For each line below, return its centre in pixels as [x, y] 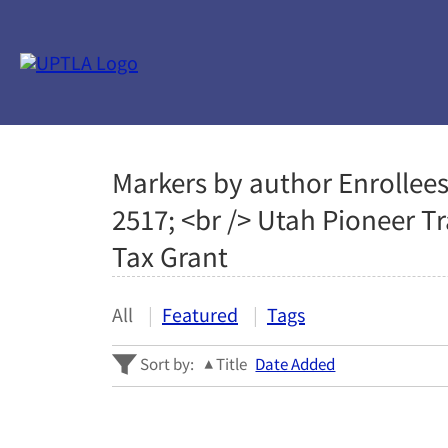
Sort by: [165, 364]
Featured [200, 314]
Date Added [295, 364]
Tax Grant [170, 257]
